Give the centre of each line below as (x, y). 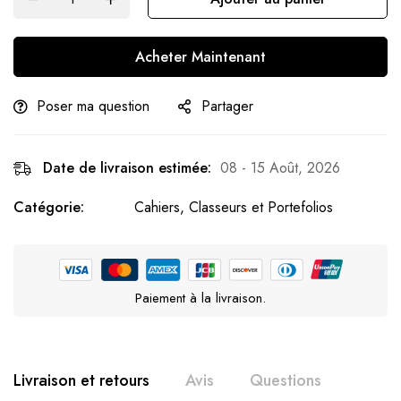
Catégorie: (49, 207)
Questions (286, 381)
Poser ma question (93, 106)
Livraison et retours (81, 381)
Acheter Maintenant (200, 57)
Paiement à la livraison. (200, 299)
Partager (227, 106)
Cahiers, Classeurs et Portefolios (234, 207)
